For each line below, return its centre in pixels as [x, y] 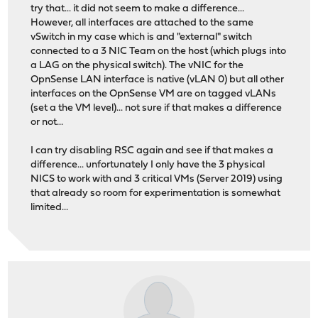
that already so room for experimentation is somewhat [156, 193]
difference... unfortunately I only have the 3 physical [148, 165]
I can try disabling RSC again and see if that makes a [152, 150]
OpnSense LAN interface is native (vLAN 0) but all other [158, 79]
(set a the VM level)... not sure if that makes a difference [157, 108]
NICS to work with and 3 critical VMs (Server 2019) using [157, 179]
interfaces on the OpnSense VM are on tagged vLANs [154, 94]
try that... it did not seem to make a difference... [138, 9]
